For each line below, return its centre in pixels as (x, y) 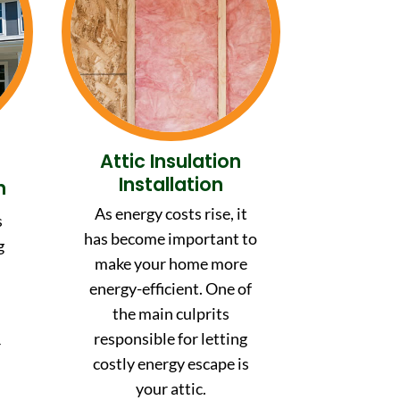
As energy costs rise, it (171, 213)
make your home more (171, 263)
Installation (171, 184)
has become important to (171, 238)
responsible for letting (171, 338)
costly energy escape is (171, 363)
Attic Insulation (171, 161)
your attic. (171, 388)
